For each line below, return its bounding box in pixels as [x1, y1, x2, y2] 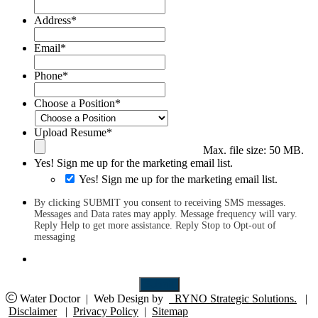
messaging [34, 231, 75, 242]
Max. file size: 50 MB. [203, 143, 304, 156]
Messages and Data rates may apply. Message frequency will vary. [34, 208, 297, 219]
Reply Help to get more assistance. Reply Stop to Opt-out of [34, 219, 276, 231]
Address [34, 13, 71, 26]
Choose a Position [34, 97, 115, 109]
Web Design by [94, 292, 169, 305]
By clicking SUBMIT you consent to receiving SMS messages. [34, 197, 286, 208]
